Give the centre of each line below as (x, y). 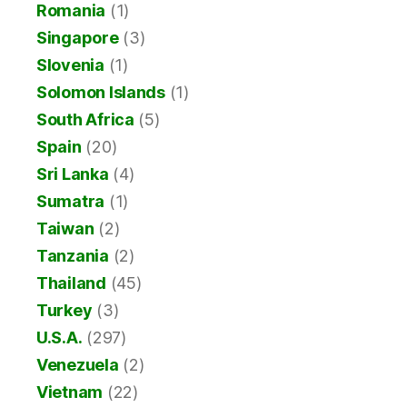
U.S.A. (60, 338)
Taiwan (65, 229)
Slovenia (70, 65)
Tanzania (73, 256)
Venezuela (78, 365)
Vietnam (70, 392)
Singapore (78, 38)
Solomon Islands (101, 93)
